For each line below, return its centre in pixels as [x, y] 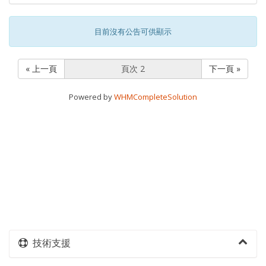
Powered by [91, 97]
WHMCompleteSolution [156, 97]
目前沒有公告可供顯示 [133, 31]
